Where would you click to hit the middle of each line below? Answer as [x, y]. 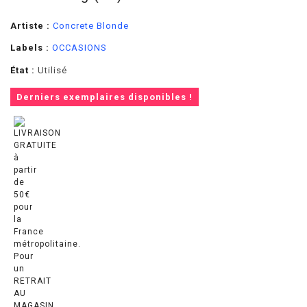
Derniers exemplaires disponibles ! [105, 97]
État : [23, 70]
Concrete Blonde [91, 25]
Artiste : [30, 25]
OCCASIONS [79, 47]
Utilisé [52, 70]
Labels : [30, 47]
